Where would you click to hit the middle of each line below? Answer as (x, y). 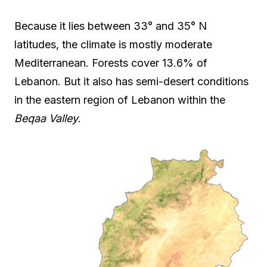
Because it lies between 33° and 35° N (111, 26)
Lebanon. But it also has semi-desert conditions (131, 81)
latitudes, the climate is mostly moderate (113, 44)
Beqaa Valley (46, 118)
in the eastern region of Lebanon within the (120, 100)
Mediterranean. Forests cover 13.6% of (111, 63)
